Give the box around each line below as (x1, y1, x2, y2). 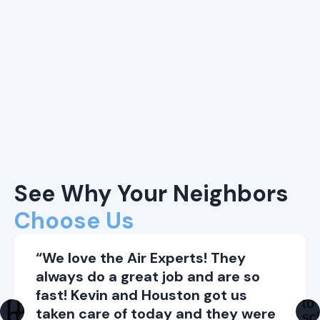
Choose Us (14, 205, 134, 236)
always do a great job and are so (36, 266, 260, 286)
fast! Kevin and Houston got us (36, 285, 247, 304)
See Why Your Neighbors (14, 178, 289, 209)
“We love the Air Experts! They (36, 248, 246, 267)
